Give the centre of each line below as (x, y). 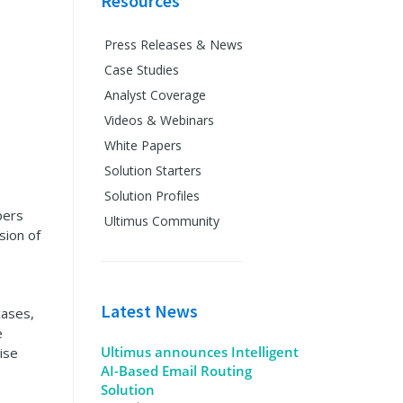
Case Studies (141, 70)
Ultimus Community (161, 221)
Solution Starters (152, 170)
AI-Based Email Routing (176, 371)
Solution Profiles (152, 196)
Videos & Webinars (159, 120)
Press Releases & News (173, 45)
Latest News (149, 311)
